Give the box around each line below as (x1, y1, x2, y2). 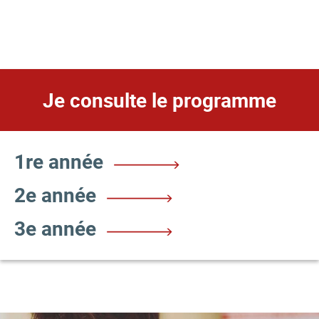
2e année (14, 183, 96, 207)
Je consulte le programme (43, 85, 276, 113)
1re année (14, 150, 103, 174)
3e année (14, 216, 96, 241)
